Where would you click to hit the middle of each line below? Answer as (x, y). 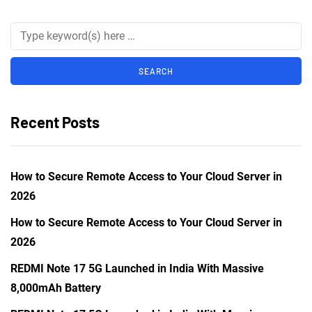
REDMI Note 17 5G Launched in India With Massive (137, 268)
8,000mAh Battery (56, 288)
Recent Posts (55, 122)
